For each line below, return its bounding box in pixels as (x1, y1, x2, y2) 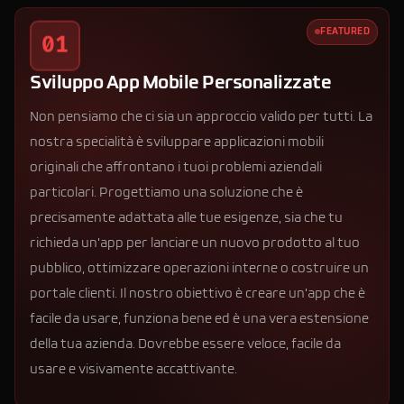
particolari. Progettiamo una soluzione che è (30, 186, 303, 199)
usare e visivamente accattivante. (30, 363, 237, 376)
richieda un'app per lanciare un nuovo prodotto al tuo (30, 236, 360, 250)
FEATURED (320, 26, 370, 36)
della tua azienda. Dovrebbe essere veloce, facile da (30, 337, 341, 351)
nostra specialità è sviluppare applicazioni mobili (30, 135, 324, 149)
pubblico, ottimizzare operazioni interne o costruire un (30, 262, 369, 275)
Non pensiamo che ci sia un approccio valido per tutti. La (30, 110, 372, 124)
